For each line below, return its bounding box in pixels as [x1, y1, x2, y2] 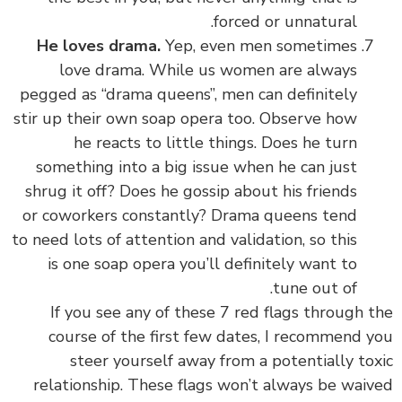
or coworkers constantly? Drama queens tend [22, 204, 357, 226]
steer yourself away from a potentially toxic [70, 349, 393, 371]
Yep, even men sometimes [165, 34, 357, 57]
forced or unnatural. [214, 10, 357, 32]
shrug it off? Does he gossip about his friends [25, 179, 357, 202]
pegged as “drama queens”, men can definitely [20, 83, 357, 105]
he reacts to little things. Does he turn [74, 131, 357, 153]
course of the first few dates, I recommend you [48, 325, 393, 347]
